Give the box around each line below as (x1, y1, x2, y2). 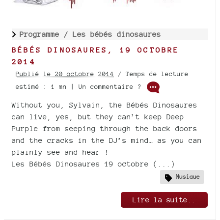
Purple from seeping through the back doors (12, 124, 197, 133)
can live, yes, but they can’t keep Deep (12, 112, 184, 121)
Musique (176, 173, 200, 181)
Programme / (20, 29, 73, 38)
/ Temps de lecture (114, 70, 189, 78)
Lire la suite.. (133, 195, 196, 204)
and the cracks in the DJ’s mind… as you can (12, 136, 202, 144)
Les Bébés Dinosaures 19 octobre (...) (12, 159, 175, 168)
